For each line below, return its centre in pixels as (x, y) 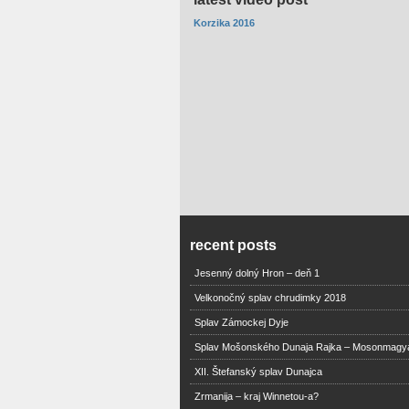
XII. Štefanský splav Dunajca (258, 371)
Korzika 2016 (225, 23)
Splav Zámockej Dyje (241, 322)
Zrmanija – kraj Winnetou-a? (256, 396)
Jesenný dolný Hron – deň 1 (257, 273)
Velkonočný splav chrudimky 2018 (270, 297)
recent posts (233, 245)
